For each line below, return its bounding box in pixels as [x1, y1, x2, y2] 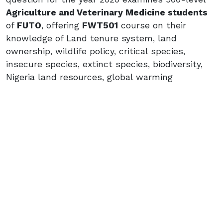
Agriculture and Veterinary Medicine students [6, 7, 208, 17]
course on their [118, 20, 186, 30]
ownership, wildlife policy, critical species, [6, 46, 185, 56]
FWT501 [82, 20, 118, 30]
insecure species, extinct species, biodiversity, [6, 59, 203, 69]
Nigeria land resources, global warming [6, 72, 173, 82]
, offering [41, 20, 82, 30]
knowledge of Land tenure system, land [6, 33, 177, 43]
